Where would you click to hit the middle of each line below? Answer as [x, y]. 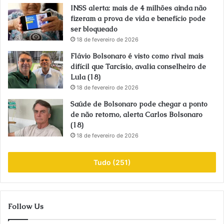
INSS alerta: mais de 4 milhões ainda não [138, 8]
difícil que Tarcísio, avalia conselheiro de [138, 67]
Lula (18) [85, 77]
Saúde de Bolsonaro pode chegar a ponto [139, 104]
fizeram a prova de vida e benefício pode [138, 19]
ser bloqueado [94, 29]
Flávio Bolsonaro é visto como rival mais [137, 56]
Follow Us [26, 206]
